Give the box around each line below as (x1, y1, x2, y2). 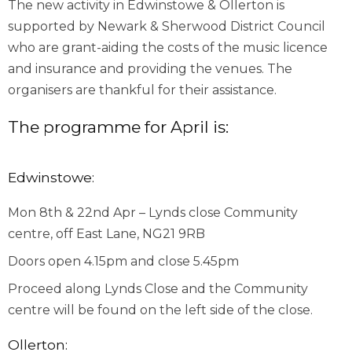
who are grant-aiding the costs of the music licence (8, 40, 328, 55)
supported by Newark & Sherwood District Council (8, 19, 325, 34)
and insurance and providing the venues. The (8, 61, 292, 76)
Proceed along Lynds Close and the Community (8, 281, 308, 296)
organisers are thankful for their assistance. (8, 82, 277, 97)
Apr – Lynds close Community (110, 205, 298, 220)
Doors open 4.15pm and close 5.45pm (8, 254, 239, 269)
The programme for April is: (8, 117, 229, 137)
